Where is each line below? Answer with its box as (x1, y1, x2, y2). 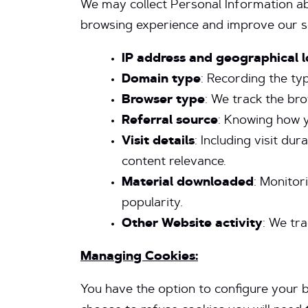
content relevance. (122, 156, 226, 168)
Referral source (122, 115, 218, 127)
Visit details (122, 135, 195, 148)
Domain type (122, 74, 201, 86)
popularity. (122, 197, 183, 210)
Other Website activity (122, 218, 263, 230)
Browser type (122, 94, 205, 107)
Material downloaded (122, 177, 254, 189)
